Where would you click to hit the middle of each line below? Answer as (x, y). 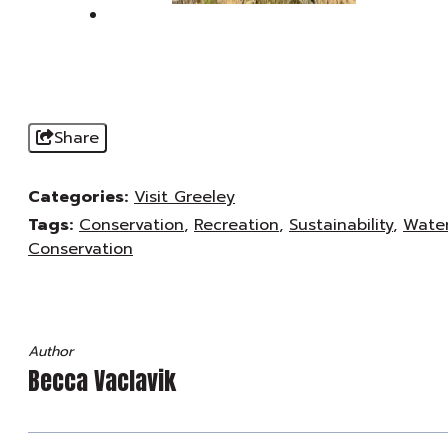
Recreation (236, 225)
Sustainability (341, 225)
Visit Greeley (184, 197)
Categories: (78, 197)
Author (51, 351)
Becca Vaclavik (102, 381)
